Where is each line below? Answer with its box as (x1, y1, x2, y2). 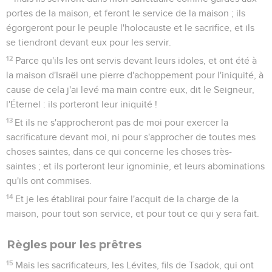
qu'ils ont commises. (6, 175, 92, 186)
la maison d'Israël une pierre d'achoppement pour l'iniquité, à (6, 70, 263, 80)
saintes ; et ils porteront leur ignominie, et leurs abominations (6, 161, 265, 171)
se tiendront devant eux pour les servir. (6, 37, 171, 47)
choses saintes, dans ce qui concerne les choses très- (6, 146, 232, 157)
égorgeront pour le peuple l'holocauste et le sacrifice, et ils (6, 22, 254, 33)
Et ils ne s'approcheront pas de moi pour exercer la (15, 117, 229, 127)
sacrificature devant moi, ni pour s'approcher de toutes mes (6, 132, 256, 142)
